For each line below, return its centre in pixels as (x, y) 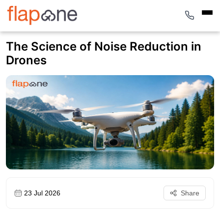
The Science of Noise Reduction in (104, 46)
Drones (26, 60)
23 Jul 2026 (42, 193)
